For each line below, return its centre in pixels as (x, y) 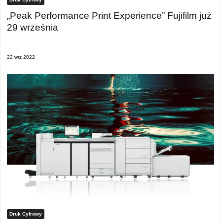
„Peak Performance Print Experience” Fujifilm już (109, 15)
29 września (33, 27)
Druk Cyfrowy (26, 214)
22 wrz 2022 (21, 57)
